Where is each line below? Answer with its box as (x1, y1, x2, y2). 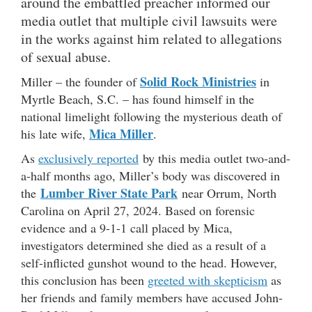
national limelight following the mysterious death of (21, 108, 282, 125)
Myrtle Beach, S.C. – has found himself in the (21, 91, 254, 108)
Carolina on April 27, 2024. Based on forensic (21, 202, 255, 219)
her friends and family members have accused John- (21, 289, 283, 306)
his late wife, (21, 125, 89, 143)
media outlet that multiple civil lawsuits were (21, 11, 277, 31)
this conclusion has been (21, 272, 148, 289)
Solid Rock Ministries (140, 72, 256, 91)
